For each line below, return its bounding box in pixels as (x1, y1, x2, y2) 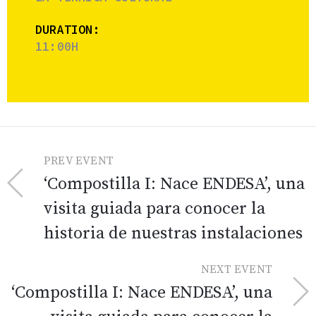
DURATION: (35, 22, 100, 38)
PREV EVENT (44, 154, 114, 169)
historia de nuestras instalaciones (44, 223, 303, 245)
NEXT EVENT (201, 262, 272, 277)
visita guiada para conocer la (44, 198, 265, 220)
